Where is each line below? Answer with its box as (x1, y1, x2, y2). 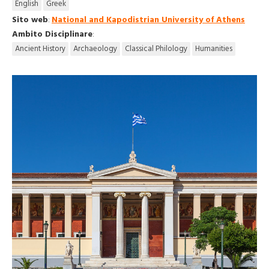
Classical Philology (125, 43, 187, 54)
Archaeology (73, 43, 117, 54)
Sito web (12, 13, 48, 26)
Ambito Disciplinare (12, 28, 92, 40)
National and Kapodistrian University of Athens (52, 13, 245, 26)
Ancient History (15, 43, 65, 54)
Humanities (195, 43, 232, 54)
